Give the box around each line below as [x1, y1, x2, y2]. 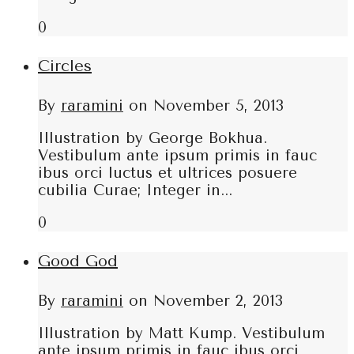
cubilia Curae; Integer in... [38, 181, 232, 199]
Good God [38, 252, 118, 271]
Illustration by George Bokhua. [38, 129, 267, 147]
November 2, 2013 [153, 292, 283, 310]
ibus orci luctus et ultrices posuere [38, 164, 297, 182]
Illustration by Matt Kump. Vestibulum [38, 324, 325, 342]
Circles [38, 57, 92, 76]
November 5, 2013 [153, 96, 284, 115]
